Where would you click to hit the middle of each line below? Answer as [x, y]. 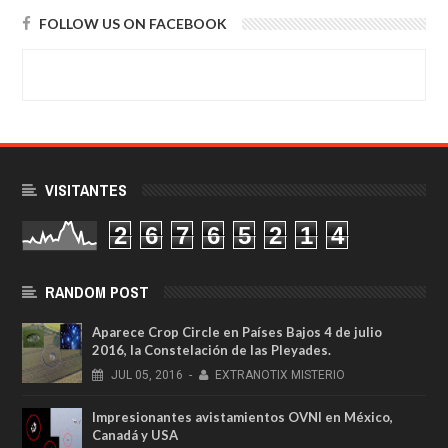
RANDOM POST [97, 291]
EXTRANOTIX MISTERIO [280, 374]
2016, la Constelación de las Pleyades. [211, 349]
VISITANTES [86, 189]
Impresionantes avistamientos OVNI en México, [242, 416]
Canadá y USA [135, 434]
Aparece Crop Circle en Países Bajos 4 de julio [237, 331]
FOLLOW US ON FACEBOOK [133, 23]
